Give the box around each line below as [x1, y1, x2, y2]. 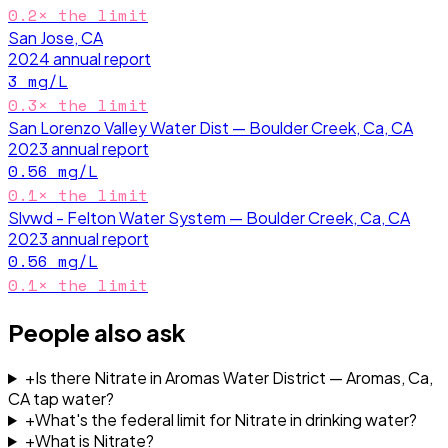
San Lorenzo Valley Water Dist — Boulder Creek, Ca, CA [8, 117, 413, 139]
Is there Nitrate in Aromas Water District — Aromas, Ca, [34, 367, 433, 389]
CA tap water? [8, 388, 114, 410]
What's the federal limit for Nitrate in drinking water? [34, 409, 417, 431]
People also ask [8, 317, 186, 348]
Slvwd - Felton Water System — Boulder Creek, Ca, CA [8, 207, 410, 229]
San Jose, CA [8, 27, 103, 49]
